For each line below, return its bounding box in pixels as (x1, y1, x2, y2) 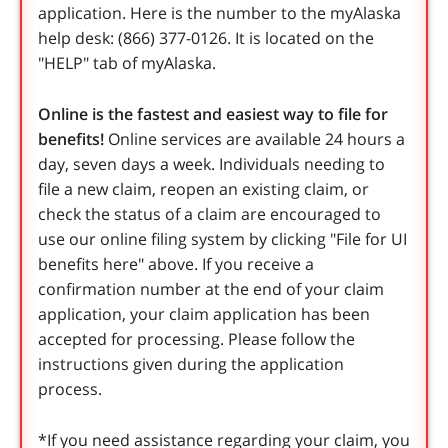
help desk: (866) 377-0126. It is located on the (38, 27, 374, 50)
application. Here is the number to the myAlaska (38, 2, 401, 25)
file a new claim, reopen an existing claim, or (38, 178, 369, 201)
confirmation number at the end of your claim (38, 278, 384, 301)
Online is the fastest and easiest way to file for (38, 103, 388, 126)
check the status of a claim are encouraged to (38, 203, 381, 226)
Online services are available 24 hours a (104, 128, 405, 151)
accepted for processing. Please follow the (38, 328, 355, 351)
